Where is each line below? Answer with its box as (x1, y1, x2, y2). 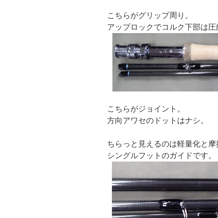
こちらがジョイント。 (107, 105, 185, 113)
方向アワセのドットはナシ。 (107, 116, 208, 125)
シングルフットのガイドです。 (107, 151, 216, 160)
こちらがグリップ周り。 (107, 11, 193, 20)
